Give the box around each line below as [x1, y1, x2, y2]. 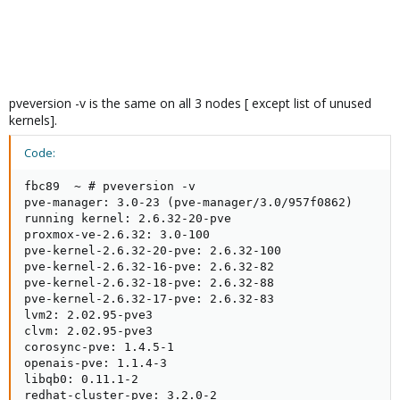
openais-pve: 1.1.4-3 [24, 356, 167, 370]
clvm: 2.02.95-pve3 [24, 324, 153, 337]
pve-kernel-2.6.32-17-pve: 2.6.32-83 [24, 292, 274, 305]
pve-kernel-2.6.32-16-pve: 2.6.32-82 [24, 260, 274, 273]
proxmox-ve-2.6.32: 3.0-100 [24, 228, 210, 241]
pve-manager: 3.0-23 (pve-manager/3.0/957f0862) [24, 196, 353, 209]
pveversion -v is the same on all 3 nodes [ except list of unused [9, 95, 371, 112]
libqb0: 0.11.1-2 [24, 372, 138, 386]
